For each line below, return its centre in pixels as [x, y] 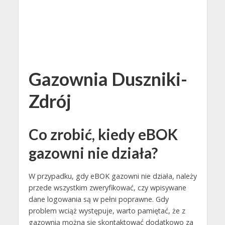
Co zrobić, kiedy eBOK [103, 134]
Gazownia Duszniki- [108, 79]
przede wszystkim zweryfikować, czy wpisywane [107, 188]
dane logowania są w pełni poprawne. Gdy [98, 199]
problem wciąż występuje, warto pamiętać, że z [107, 211]
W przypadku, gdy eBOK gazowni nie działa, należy [113, 176]
